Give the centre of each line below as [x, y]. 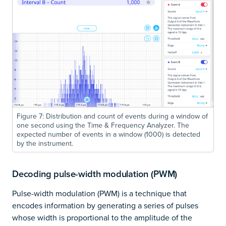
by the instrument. [45, 144]
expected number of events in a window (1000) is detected [108, 134]
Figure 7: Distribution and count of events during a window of [112, 116]
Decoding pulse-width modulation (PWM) [95, 174]
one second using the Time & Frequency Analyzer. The [103, 125]
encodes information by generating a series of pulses [105, 206]
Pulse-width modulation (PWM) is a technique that [99, 193]
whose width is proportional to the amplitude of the [102, 218]
